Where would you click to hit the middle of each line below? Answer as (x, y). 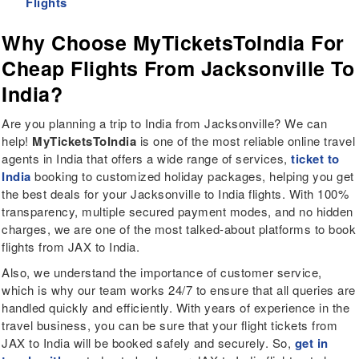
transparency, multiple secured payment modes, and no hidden (177, 212)
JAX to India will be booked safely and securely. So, (148, 343)
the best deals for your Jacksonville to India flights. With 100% (175, 194)
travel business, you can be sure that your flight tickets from (170, 325)
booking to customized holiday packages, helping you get (192, 176)
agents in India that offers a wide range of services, (147, 159)
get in (311, 343)
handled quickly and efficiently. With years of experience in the (176, 308)
